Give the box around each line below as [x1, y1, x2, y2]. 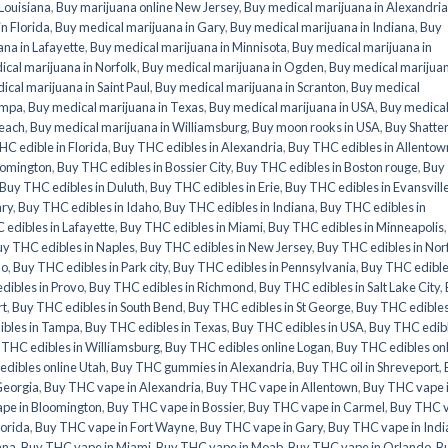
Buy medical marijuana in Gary [55, 19, 225, 36]
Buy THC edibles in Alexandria [113, 139, 283, 156]
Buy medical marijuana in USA [209, 99, 375, 116]
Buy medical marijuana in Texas [28, 99, 204, 116]
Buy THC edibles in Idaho [18, 199, 159, 216]
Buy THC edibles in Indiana [164, 199, 315, 216]
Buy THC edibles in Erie [150, 179, 280, 196]
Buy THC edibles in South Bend [12, 299, 183, 316]
